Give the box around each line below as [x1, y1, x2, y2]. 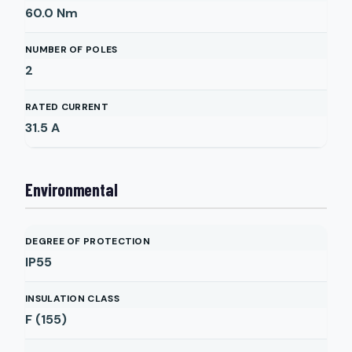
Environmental [25, 179, 118, 200]
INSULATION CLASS [25, 292, 119, 305]
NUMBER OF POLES [25, 43, 118, 56]
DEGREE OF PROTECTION [25, 235, 150, 247]
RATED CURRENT [25, 101, 108, 113]
